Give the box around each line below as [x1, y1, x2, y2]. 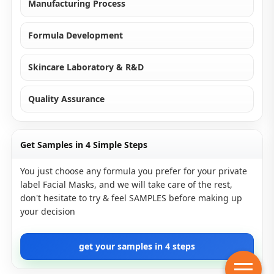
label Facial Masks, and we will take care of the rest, [20, 179, 232, 190]
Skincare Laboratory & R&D [28, 61, 144, 73]
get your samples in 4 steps [79, 240, 195, 252]
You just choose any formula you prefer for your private [20, 165, 247, 177]
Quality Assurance [28, 93, 105, 105]
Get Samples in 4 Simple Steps [20, 139, 147, 150]
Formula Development [28, 29, 123, 41]
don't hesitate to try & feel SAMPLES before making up [20, 192, 242, 204]
